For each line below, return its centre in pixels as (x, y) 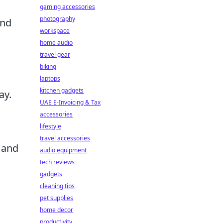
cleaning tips (57, 186)
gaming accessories (67, 7)
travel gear (55, 55)
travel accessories (65, 138)
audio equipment (63, 150)
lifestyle (51, 126)
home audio (56, 43)
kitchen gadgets (62, 90)
